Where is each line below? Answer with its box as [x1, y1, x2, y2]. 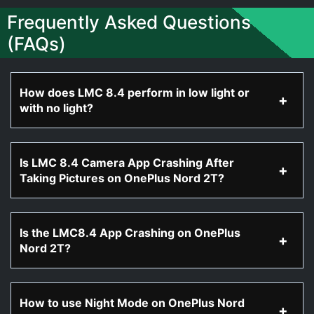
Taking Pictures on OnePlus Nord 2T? [20, 171, 224, 185]
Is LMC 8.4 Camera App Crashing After [20, 156, 234, 170]
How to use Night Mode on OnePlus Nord [20, 296, 245, 310]
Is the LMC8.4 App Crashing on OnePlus [20, 226, 240, 240]
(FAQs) [7, 33, 66, 55]
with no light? [20, 101, 93, 115]
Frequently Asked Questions [7, 11, 251, 33]
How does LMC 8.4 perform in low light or [20, 86, 250, 100]
